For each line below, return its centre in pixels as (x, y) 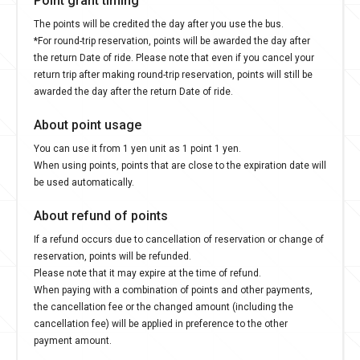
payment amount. (73, 340)
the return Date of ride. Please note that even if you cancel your (174, 57)
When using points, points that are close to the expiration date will (180, 164)
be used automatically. (84, 181)
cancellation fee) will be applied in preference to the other (161, 323)
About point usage (88, 123)
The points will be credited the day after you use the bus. (159, 23)
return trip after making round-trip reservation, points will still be (173, 74)
